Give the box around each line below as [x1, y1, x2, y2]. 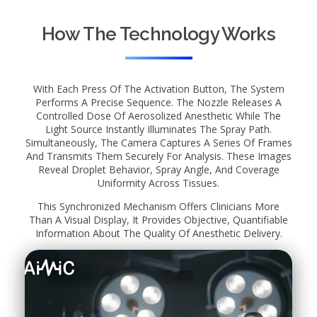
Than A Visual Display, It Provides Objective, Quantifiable [29, 213, 288, 226]
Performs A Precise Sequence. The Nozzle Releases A [35, 96, 282, 109]
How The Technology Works [41, 23, 276, 45]
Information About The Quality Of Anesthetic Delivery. [35, 226, 282, 240]
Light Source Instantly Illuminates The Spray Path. [45, 122, 272, 136]
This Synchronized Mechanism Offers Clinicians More [38, 200, 279, 213]
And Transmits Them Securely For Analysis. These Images [25, 149, 292, 163]
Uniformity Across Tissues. [98, 176, 219, 190]
